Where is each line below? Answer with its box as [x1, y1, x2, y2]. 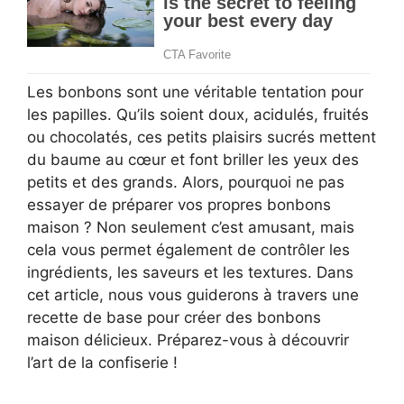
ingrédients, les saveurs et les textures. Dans [27, 262, 353, 281]
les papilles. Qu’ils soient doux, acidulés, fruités [27, 105, 369, 124]
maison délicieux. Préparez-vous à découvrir [27, 330, 349, 349]
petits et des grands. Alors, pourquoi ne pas [27, 172, 344, 191]
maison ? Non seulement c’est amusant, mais [27, 217, 354, 236]
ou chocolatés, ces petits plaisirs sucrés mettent [27, 127, 376, 146]
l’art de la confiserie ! [27, 353, 178, 372]
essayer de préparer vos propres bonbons [27, 195, 331, 214]
